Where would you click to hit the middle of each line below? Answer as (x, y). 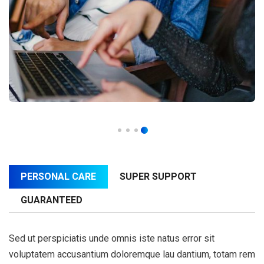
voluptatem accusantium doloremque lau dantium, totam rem (132, 254)
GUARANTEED (52, 200)
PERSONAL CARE (58, 176)
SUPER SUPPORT (158, 176)
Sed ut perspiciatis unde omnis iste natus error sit (112, 238)
